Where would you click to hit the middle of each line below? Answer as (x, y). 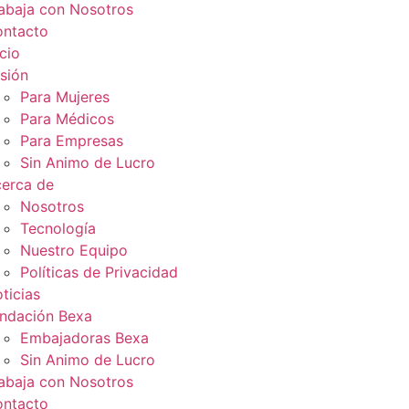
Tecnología (58, 228)
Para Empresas (71, 141)
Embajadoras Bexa (84, 338)
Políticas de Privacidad (99, 272)
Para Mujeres (64, 97)
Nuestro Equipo (73, 250)
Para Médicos (67, 119)
